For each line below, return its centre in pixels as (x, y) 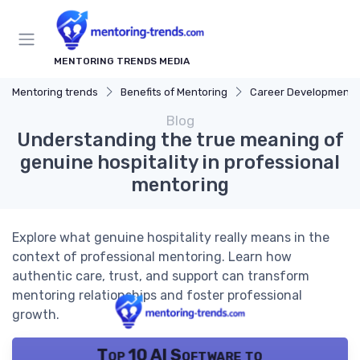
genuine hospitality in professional (180, 163)
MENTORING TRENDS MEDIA (122, 61)
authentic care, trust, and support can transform (161, 276)
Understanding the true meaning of (180, 140)
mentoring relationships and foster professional (157, 296)
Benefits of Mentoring (174, 92)
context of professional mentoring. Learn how (152, 257)
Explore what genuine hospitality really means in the (171, 238)
